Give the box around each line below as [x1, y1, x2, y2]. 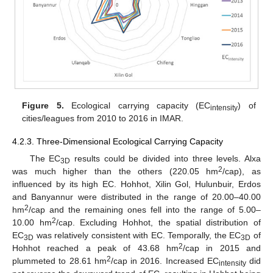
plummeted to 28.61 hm [12, 255, 107, 266]
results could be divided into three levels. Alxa [70, 153, 261, 163]
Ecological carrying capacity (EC [63, 101, 211, 111]
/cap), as [222, 166, 261, 176]
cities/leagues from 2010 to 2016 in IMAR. [22, 113, 184, 124]
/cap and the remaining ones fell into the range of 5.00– [29, 204, 261, 214]
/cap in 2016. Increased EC [110, 255, 219, 266]
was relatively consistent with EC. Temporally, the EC [34, 230, 241, 240]
